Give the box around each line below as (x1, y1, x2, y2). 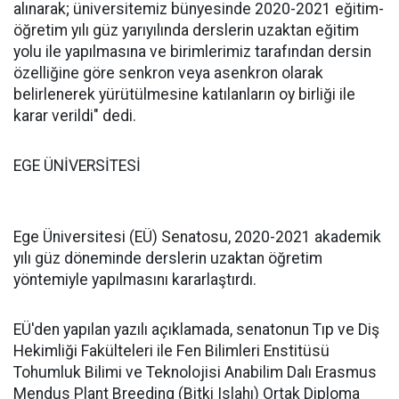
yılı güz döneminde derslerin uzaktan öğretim (13, 249, 322, 267)
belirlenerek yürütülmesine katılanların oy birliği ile (13, 85, 355, 103)
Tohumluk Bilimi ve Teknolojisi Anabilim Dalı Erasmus (13, 363, 377, 381)
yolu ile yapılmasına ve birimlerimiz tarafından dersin (13, 43, 371, 61)
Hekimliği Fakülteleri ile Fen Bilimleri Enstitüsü (13, 342, 330, 360)
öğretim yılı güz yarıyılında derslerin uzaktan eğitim (13, 21, 359, 39)
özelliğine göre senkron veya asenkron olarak (13, 64, 323, 82)
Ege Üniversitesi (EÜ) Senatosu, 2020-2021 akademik (13, 228, 381, 246)
